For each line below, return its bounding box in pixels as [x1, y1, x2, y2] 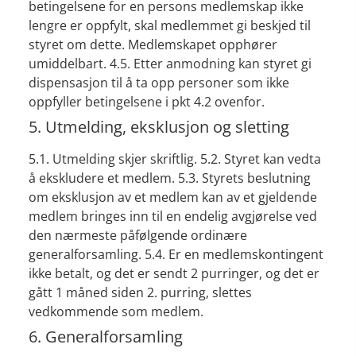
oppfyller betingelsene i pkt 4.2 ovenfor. [28, 93, 265, 111]
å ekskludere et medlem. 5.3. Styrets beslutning [28, 169, 311, 188]
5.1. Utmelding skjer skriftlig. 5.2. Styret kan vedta [28, 150, 321, 168]
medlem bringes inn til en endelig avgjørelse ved [28, 207, 317, 226]
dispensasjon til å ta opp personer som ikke [28, 74, 289, 92]
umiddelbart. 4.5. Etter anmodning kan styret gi [28, 55, 311, 73]
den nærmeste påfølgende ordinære [28, 226, 247, 245]
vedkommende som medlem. [28, 303, 203, 321]
